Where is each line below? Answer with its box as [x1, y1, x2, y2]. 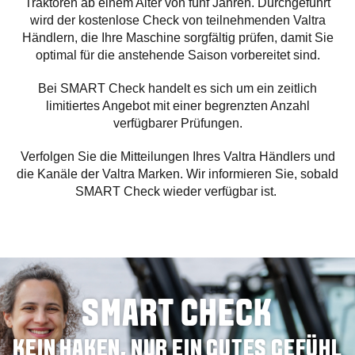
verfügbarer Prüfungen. [113, 116, 242, 130]
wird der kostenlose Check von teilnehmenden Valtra [29, 13, 326, 27]
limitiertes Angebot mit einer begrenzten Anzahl [45, 98, 310, 113]
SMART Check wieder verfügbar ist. [75, 184, 280, 198]
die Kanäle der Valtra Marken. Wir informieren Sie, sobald [17, 166, 338, 181]
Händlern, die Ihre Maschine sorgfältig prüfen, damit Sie [21, 30, 334, 44]
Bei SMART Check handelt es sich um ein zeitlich [38, 81, 317, 95]
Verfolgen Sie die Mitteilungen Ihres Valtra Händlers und [20, 149, 335, 163]
